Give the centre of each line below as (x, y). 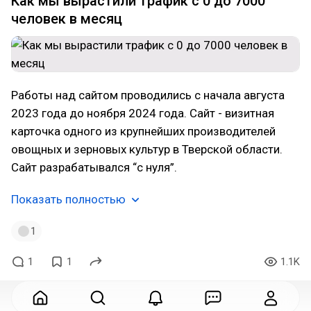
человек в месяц (67, 19)
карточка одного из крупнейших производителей (143, 131)
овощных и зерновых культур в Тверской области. (147, 149)
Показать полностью (68, 199)
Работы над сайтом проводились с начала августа (148, 95)
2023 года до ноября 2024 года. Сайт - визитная (143, 113)
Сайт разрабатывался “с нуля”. (94, 167)
